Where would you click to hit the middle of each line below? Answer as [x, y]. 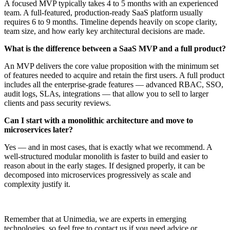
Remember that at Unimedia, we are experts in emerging [95, 219]
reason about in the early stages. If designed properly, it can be [104, 166]
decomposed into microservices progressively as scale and [98, 175]
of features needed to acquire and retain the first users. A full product [114, 75]
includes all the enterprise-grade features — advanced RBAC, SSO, [114, 85]
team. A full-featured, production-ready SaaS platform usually [103, 13]
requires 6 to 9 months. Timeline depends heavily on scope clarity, [111, 22]
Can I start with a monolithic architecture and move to [99, 121]
